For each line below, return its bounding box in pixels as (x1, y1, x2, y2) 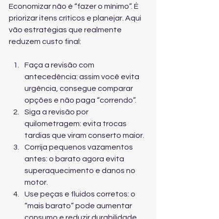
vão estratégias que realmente (9, 26, 123, 34)
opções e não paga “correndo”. (24, 96, 136, 104)
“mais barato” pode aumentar (24, 202, 133, 210)
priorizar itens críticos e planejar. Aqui (9, 14, 143, 22)
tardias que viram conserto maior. (24, 131, 144, 139)
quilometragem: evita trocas (24, 120, 128, 128)
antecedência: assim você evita (24, 73, 141, 81)
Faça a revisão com (24, 61, 96, 69)
